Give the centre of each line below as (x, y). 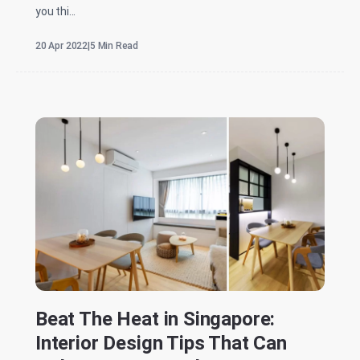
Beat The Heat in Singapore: (155, 319)
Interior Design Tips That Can (161, 344)
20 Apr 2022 (62, 46)
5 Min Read (114, 46)
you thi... (56, 12)
